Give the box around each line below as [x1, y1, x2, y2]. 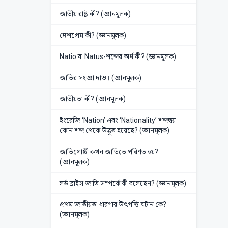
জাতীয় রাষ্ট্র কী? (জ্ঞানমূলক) [59, 10, 131, 18]
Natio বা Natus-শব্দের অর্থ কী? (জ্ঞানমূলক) [59, 52, 176, 61]
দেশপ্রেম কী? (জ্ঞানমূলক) [59, 31, 126, 39]
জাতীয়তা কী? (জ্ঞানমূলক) [59, 95, 126, 103]
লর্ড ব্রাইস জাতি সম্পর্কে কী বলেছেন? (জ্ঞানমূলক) [59, 179, 186, 187]
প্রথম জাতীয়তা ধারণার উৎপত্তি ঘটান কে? [59, 200, 166, 209]
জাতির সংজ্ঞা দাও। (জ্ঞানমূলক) [59, 73, 141, 82]
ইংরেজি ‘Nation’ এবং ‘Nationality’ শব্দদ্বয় [59, 116, 176, 125]
